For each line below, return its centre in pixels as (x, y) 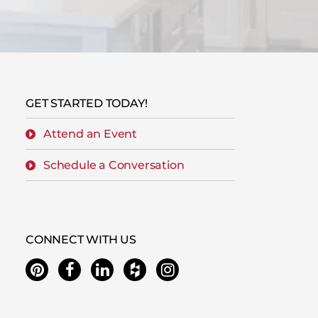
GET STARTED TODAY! (87, 103)
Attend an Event (90, 134)
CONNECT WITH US (81, 240)
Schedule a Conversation (114, 165)
